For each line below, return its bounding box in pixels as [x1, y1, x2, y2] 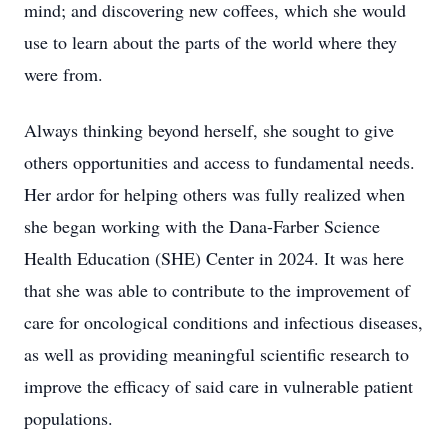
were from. [24, 62, 103, 86]
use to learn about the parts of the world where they [24, 30, 397, 54]
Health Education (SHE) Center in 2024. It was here [24, 246, 404, 270]
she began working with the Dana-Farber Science [24, 214, 380, 238]
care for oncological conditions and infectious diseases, [24, 310, 423, 334]
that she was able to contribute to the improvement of [24, 278, 410, 302]
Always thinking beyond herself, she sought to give [24, 118, 394, 142]
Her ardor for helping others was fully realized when [24, 182, 405, 206]
